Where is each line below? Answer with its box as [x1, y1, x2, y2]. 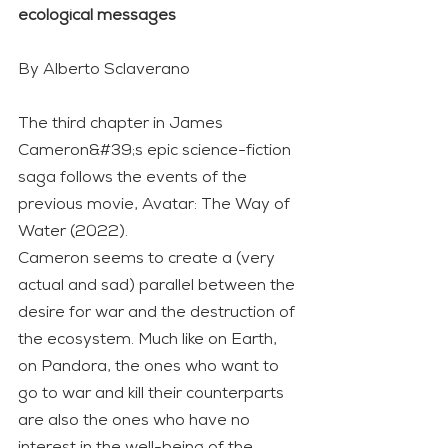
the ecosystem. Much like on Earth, [18, 331, 281, 348]
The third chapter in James [18, 115, 227, 132]
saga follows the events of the [18, 169, 251, 186]
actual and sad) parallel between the [18, 277, 299, 294]
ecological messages [18, 7, 176, 24]
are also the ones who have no [18, 412, 254, 429]
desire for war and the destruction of [18, 304, 299, 321]
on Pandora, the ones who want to [18, 358, 283, 375]
